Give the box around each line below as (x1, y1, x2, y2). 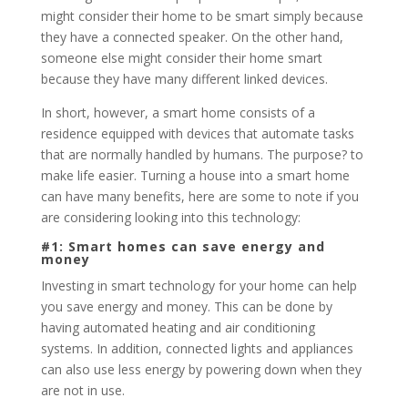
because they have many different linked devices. (40, 70, 328, 87)
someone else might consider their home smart (40, 49, 322, 66)
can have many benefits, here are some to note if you (40, 188, 359, 205)
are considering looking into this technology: (40, 209, 301, 226)
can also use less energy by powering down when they (40, 361, 362, 378)
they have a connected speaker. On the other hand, (40, 28, 343, 46)
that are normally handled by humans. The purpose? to (40, 146, 363, 163)
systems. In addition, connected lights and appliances (40, 340, 353, 357)
